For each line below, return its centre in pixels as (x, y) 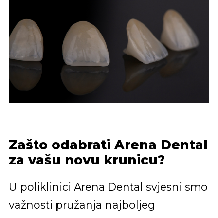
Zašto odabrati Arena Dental (108, 145)
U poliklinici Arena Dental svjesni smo (108, 187)
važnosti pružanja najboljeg (82, 205)
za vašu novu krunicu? (87, 160)
